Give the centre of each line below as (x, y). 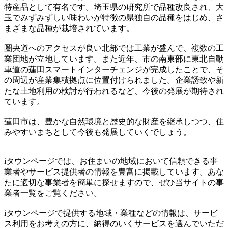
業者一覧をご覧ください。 (53, 193)
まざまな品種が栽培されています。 (69, 28)
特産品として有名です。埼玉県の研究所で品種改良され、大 (114, 7)
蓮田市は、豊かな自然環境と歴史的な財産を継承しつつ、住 (114, 121)
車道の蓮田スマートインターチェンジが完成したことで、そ (114, 69)
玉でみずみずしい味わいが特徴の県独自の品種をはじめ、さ (114, 18)
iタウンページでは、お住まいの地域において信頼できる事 (111, 161)
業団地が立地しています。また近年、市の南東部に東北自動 (114, 59)
